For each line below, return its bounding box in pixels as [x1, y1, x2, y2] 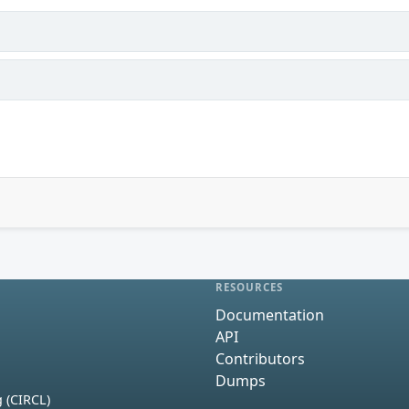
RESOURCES [215, 280, 284, 294]
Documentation [215, 304, 324, 325]
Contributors [215, 348, 305, 369]
